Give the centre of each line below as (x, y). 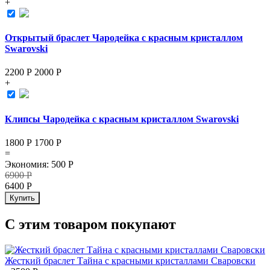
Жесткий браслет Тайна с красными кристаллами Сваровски (130, 260)
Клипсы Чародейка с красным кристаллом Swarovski (122, 119)
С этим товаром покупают (90, 224)
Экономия (26, 164)
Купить (22, 198)
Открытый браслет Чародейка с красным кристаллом (124, 38)
